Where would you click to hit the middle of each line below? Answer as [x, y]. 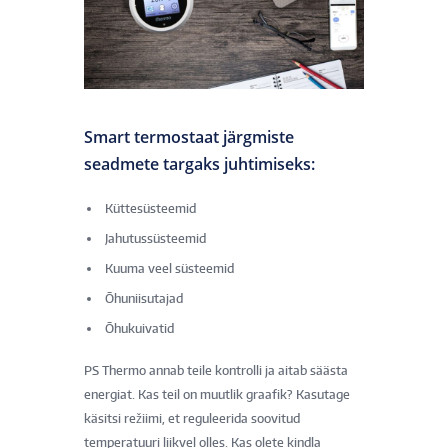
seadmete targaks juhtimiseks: [199, 163]
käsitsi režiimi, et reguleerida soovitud [192, 418]
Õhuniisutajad [142, 298]
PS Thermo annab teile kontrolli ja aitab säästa [216, 370]
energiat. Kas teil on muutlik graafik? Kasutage [217, 394]
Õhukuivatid [138, 328]
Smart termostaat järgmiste [189, 136]
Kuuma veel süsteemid [168, 268]
